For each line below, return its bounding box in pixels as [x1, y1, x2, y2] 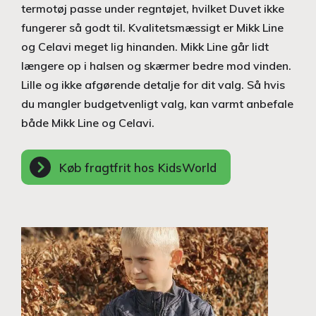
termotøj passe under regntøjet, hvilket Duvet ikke [21, 1, 284, 16]
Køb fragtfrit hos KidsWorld [59, 159, 217, 175]
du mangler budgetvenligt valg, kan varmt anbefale [21, 97, 293, 111]
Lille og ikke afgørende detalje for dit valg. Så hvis [21, 78, 285, 92]
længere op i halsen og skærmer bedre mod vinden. [21, 59, 291, 73]
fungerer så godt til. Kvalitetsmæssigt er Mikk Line [21, 20, 284, 35]
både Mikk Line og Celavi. [21, 116, 154, 130]
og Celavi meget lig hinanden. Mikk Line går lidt [21, 39, 269, 54]
